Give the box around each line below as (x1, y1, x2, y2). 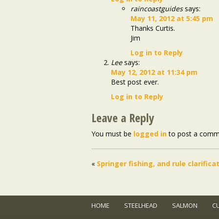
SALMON (172, 201, 197, 210)
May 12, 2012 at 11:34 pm (111, 67, 197, 77)
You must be (91, 129, 133, 139)
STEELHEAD (124, 201, 157, 210)
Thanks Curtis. (131, 23, 175, 33)
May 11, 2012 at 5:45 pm (131, 14, 213, 23)
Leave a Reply (91, 109, 154, 126)
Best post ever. (111, 77, 159, 87)
